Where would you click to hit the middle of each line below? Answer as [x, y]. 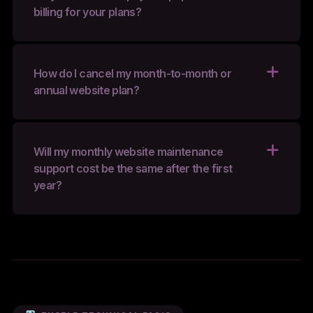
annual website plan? [86, 90]
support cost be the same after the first [133, 168]
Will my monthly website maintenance [128, 151]
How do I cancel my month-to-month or [132, 73]
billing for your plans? [87, 12]
